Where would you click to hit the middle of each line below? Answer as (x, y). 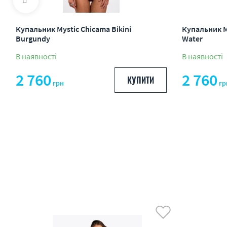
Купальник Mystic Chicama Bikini (73, 29)
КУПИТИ (140, 80)
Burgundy (33, 39)
